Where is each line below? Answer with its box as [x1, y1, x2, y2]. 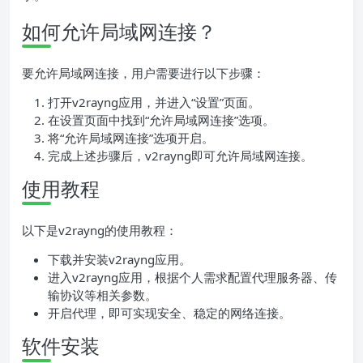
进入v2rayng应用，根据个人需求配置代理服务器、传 [48, 269, 337, 286]
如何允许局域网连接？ [22, 18, 216, 45]
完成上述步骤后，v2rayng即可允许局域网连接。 [48, 147, 313, 164]
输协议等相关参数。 [48, 287, 157, 304]
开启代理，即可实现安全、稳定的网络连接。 [48, 305, 291, 322]
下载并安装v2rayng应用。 [48, 251, 191, 268]
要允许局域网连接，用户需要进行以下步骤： [22, 65, 265, 82]
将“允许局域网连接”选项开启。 [48, 130, 214, 147]
